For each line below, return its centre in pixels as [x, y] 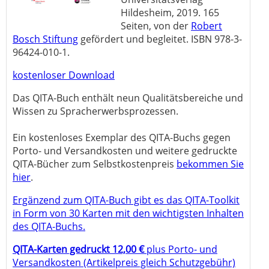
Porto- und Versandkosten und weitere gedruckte [125, 151]
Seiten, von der [156, 26]
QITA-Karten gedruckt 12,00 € [78, 249]
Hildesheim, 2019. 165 [170, 13]
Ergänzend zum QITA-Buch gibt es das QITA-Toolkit [126, 200]
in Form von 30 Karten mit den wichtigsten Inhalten [128, 213]
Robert [207, 26]
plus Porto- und [181, 249]
